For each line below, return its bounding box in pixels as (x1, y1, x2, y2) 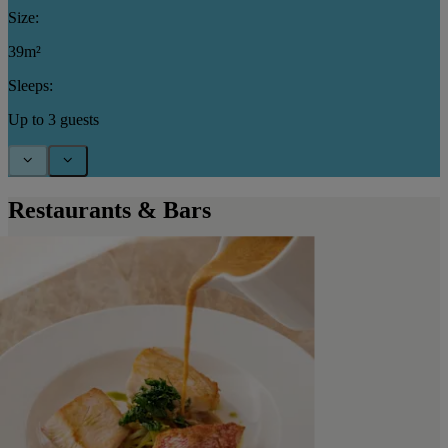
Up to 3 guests (8, 110, 99, 128)
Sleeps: (8, 76, 53, 94)
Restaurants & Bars (8, 196, 211, 223)
